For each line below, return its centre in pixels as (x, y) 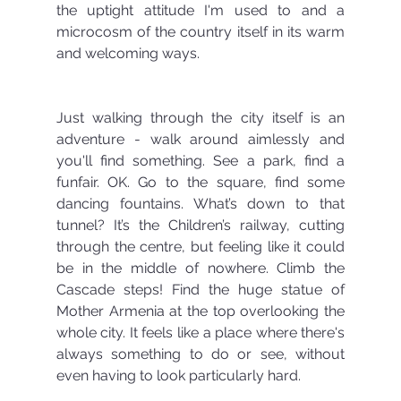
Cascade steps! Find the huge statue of (200, 289)
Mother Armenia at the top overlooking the (200, 311)
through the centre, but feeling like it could (200, 246)
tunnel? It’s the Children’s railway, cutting (200, 225)
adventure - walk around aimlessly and (200, 139)
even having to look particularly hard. (178, 375)
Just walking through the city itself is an (200, 117)
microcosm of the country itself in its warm (200, 31)
